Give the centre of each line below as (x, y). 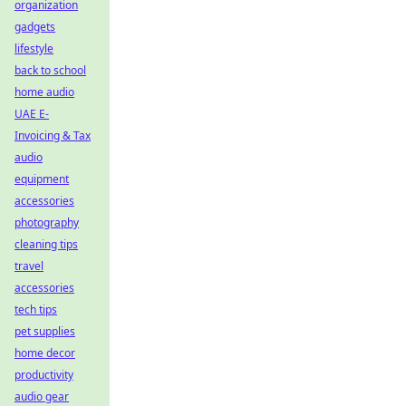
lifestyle (34, 48)
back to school (50, 70)
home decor (45, 353)
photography (47, 222)
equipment (42, 179)
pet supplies (45, 331)
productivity (44, 375)
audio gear (42, 396)
